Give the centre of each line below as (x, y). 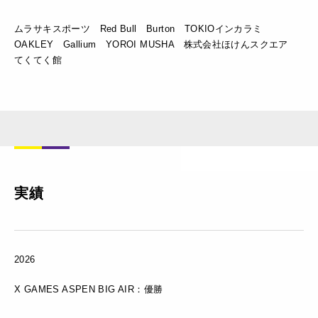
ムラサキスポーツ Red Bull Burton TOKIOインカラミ (143, 28)
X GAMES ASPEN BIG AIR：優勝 (89, 289)
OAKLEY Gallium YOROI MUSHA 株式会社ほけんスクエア (156, 44)
